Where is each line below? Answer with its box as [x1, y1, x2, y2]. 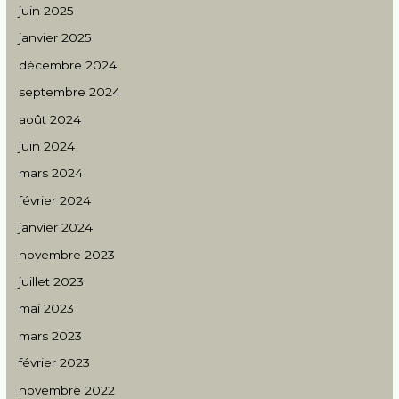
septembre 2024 [19, 85, 121, 100]
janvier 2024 [19, 220, 94, 235]
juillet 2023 [19, 274, 85, 289]
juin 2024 [19, 139, 76, 154]
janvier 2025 [19, 30, 93, 45]
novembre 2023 [19, 247, 116, 262]
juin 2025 [19, 4, 75, 18]
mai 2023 [19, 301, 75, 316]
